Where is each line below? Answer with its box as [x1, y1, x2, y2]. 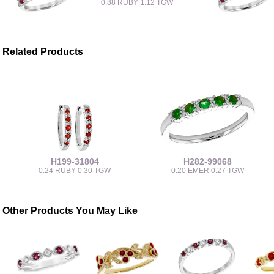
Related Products [2, 46, 84, 57]
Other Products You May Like [2, 205, 138, 216]
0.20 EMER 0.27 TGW [171, 166, 245, 175]
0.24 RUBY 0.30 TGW [39, 166, 111, 175]
